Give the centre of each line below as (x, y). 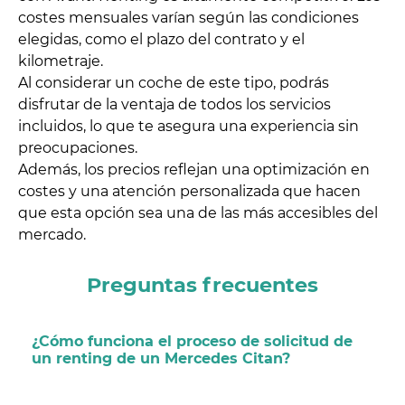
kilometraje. (61, 61)
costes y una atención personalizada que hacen (189, 192)
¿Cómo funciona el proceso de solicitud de (192, 342)
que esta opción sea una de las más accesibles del (198, 213)
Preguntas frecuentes (202, 285)
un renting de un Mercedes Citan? (161, 359)
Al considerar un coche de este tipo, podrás (174, 83)
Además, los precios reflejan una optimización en (194, 170)
